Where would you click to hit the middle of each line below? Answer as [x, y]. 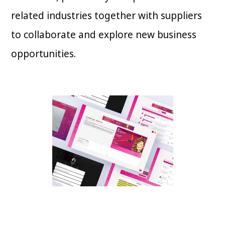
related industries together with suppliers [107, 16]
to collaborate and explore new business [104, 35]
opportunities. [44, 54]
